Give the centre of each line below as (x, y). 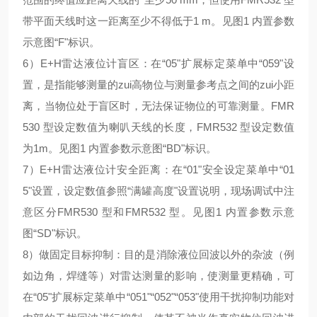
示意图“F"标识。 (61, 42)
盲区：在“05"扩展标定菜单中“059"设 (206, 63)
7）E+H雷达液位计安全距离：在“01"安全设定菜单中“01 (158, 169)
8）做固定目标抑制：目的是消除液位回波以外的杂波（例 (158, 254)
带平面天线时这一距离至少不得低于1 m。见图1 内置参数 (158, 21)
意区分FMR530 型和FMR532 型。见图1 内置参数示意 (158, 212)
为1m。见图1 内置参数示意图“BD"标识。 (120, 148)
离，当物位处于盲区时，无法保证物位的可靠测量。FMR (158, 106)
